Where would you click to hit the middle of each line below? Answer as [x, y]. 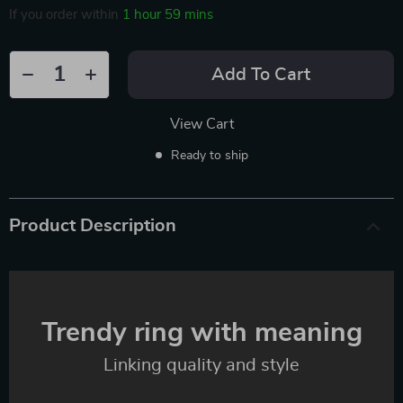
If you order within [66, 14]
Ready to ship [209, 155]
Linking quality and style [201, 365]
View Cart [201, 124]
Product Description [93, 225]
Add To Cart [261, 74]
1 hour [142, 14]
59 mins [189, 14]
